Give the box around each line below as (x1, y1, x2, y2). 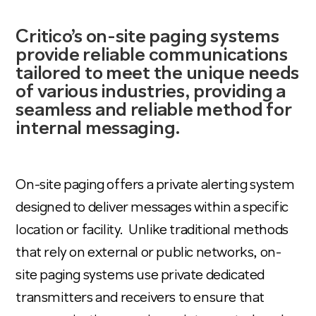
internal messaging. (16, 120, 184, 140)
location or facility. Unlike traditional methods (16, 224, 288, 238)
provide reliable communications (16, 47, 288, 66)
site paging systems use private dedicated (16, 269, 265, 284)
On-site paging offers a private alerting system (16, 178, 295, 193)
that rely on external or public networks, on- (16, 246, 281, 261)
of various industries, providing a (16, 83, 286, 103)
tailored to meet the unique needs (16, 65, 300, 85)
